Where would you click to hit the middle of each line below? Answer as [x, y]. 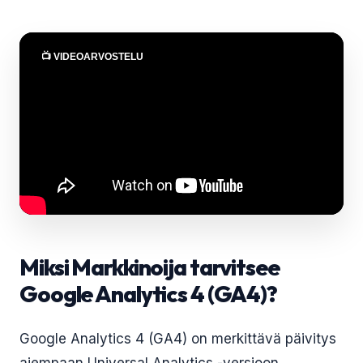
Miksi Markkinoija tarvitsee [149, 267]
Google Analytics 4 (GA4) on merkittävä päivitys [178, 339]
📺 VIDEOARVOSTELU [92, 57]
